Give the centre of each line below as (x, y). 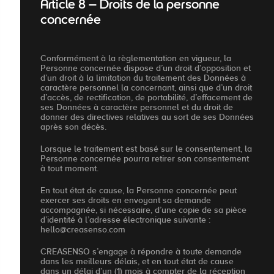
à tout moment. (69, 168)
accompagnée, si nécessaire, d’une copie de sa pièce (143, 209)
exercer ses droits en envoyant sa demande (126, 200)
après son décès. (73, 126)
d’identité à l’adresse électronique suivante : (125, 219)
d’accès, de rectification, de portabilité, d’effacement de (146, 97)
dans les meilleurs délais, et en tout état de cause (137, 261)
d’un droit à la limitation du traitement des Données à (143, 77)
